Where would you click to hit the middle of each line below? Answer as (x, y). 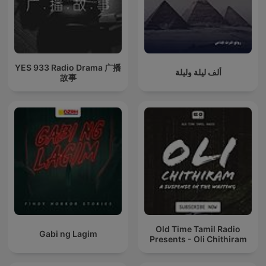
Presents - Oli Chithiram (198, 239)
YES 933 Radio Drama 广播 (68, 67)
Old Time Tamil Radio (198, 229)
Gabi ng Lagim (68, 234)
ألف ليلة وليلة (198, 72)
